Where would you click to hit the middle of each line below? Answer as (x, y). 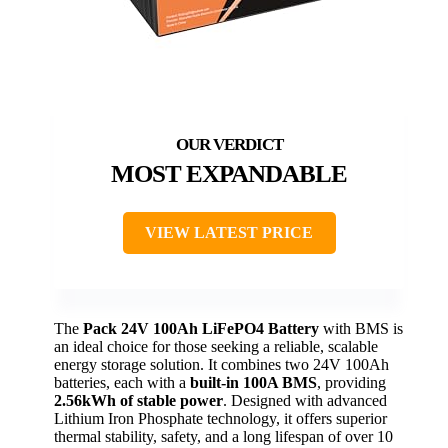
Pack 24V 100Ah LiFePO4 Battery (201, 329)
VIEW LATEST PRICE (229, 233)
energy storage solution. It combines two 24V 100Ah (221, 365)
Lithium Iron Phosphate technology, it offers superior (220, 419)
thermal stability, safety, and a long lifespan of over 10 (223, 437)
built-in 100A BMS (253, 383)
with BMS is (361, 329)
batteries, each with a (122, 383)
